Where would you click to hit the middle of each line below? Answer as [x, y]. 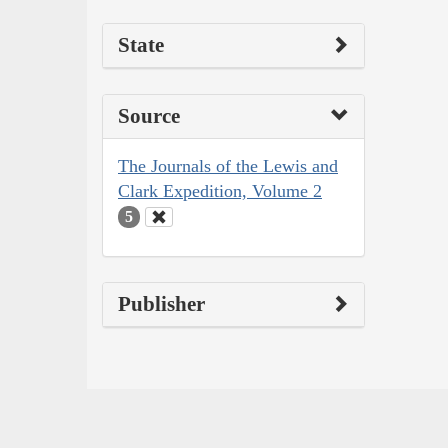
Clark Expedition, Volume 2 [220, 190]
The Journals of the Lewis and [228, 165]
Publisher [161, 304]
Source [149, 115]
